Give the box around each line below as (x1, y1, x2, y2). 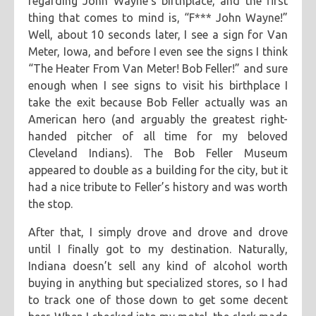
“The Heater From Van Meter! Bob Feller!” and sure (28, 62, 288, 75)
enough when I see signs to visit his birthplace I (28, 79, 288, 92)
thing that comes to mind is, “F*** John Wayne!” (28, 11, 288, 24)
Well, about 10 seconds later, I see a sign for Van (28, 28, 288, 41)
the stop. (28, 197, 73, 210)
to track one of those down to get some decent (28, 293, 288, 306)
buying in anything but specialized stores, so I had (28, 276, 288, 289)
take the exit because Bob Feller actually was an (28, 96, 288, 109)
